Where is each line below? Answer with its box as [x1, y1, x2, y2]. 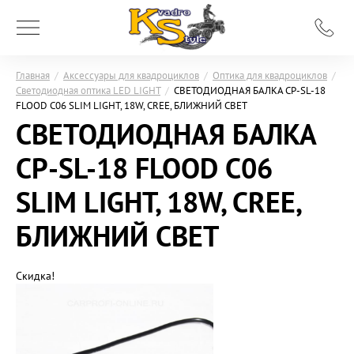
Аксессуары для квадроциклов [63, 69, 199, 81]
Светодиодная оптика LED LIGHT [16, 84, 160, 96]
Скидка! [16, 269, 55, 283]
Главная [16, 69, 50, 81]
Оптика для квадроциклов [213, 69, 327, 81]
